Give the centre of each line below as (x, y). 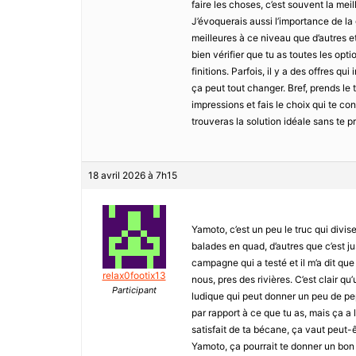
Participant (134, 290)
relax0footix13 (134, 276)
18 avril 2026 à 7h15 (133, 176)
